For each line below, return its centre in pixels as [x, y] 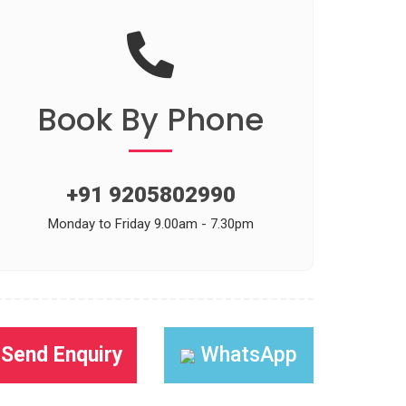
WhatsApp [246, 355]
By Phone [188, 120]
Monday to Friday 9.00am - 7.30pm [150, 224]
